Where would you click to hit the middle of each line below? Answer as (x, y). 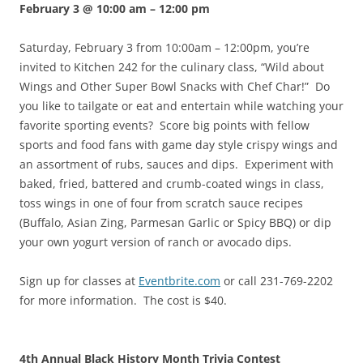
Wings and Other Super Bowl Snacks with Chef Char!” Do (175, 87)
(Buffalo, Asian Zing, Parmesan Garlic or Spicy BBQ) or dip (175, 223)
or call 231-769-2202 (277, 281)
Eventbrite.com (179, 281)
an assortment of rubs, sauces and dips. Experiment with (177, 164)
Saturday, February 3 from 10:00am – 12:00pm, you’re (164, 48)
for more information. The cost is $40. (123, 301)
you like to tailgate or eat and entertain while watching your (181, 106)
